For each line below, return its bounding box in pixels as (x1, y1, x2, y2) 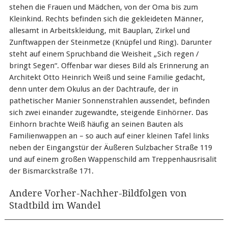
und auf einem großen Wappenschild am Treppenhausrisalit (9, 155, 217, 164)
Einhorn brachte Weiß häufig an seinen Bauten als (9, 120, 183, 129)
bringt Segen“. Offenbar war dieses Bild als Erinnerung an (9, 61, 209, 71)
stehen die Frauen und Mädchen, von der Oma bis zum (9, 3, 198, 12)
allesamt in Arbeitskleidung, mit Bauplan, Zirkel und (9, 26, 190, 36)
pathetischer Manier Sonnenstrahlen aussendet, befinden (9, 96, 210, 106)
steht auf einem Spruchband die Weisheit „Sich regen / (9, 49, 199, 59)
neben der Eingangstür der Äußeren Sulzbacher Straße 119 (9, 143, 212, 153)
